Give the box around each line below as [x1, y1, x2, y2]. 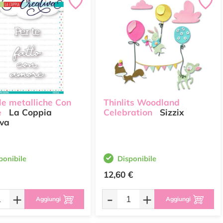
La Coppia [6, 107, 52, 118]
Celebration [104, 107, 152, 118]
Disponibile [117, 154, 156, 163]
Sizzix [157, 107, 184, 118]
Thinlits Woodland [104, 97, 180, 108]
